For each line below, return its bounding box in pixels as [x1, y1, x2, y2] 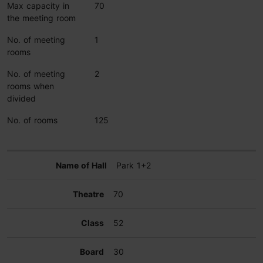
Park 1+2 [116, 160, 151, 170]
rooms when [7, 81, 54, 91]
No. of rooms [7, 115, 58, 125]
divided [7, 93, 36, 103]
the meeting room [7, 13, 76, 23]
